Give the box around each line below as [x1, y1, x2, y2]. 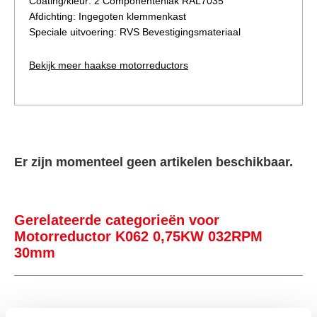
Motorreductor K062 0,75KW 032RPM [14, 229, 263, 245]
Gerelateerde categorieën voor [14, 212, 219, 229]
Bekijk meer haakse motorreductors [29, 59, 188, 71]
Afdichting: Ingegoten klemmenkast [29, 11, 186, 23]
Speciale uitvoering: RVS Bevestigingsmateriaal [29, 26, 241, 38]
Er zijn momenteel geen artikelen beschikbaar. [14, 155, 293, 170]
